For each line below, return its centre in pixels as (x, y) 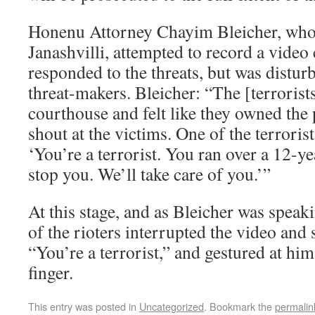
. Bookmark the (239, 306)
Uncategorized (172, 306)
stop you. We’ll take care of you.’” (149, 174)
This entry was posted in (84, 306)
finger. (51, 272)
